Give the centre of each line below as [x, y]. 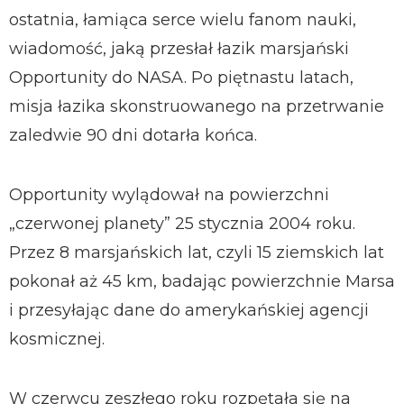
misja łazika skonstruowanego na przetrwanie [197, 106]
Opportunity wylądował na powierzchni [169, 195]
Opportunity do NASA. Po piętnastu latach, [181, 78]
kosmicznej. [57, 339]
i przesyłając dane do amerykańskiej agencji [189, 310]
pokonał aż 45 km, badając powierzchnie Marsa [202, 281]
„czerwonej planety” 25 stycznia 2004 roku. [182, 224]
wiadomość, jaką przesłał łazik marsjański [179, 49]
